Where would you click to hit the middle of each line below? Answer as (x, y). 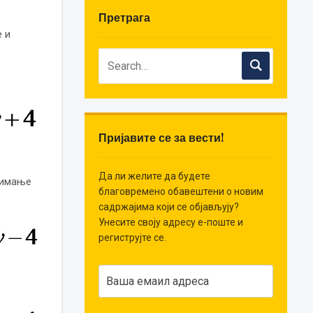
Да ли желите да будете (155, 176)
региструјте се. (133, 237)
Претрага (125, 17)
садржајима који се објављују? (169, 206)
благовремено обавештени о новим (181, 191)
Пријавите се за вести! (162, 137)
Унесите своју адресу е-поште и (171, 222)
